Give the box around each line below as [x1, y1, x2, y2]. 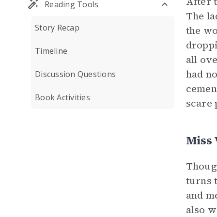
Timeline [35, 46, 67, 56]
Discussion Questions [35, 69, 116, 79]
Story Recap [35, 22, 79, 33]
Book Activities [35, 92, 90, 103]
